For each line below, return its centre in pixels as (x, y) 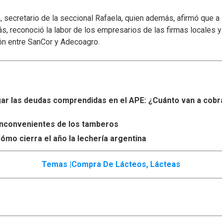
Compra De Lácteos (109, 165)
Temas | (56, 165)
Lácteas (165, 165)
